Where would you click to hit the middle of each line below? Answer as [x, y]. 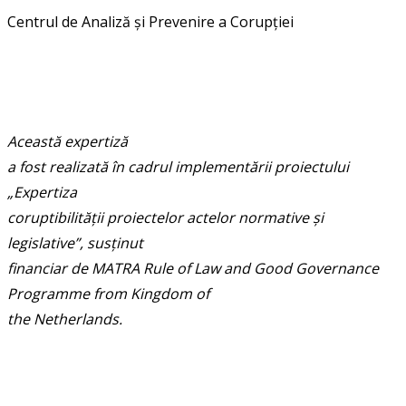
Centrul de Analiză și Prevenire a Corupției [150, 21]
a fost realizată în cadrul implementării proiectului [178, 166]
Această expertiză [68, 141]
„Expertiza [42, 192]
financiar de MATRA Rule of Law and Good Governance [193, 268]
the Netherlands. [65, 319]
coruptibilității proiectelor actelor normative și [165, 217]
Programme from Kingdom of [108, 293]
